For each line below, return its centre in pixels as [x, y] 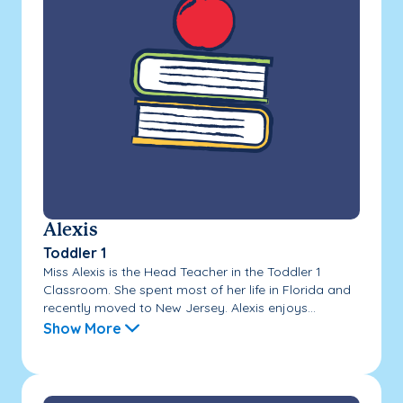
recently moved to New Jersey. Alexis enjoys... [179, 307]
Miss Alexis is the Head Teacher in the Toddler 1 [182, 271]
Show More [82, 328]
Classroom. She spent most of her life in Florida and [197, 289]
